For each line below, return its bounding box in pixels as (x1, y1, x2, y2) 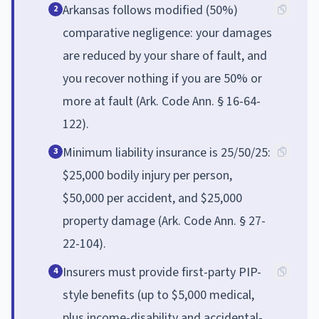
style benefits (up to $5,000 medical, (63, 286, 254, 304)
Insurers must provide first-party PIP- (63, 263, 261, 281)
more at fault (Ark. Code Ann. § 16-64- (63, 92, 261, 110)
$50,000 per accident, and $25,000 (63, 189, 242, 207)
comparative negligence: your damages (63, 23, 272, 42)
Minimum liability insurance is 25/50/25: (63, 143, 271, 162)
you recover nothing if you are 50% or (63, 69, 262, 88)
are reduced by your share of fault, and (63, 46, 267, 65)
